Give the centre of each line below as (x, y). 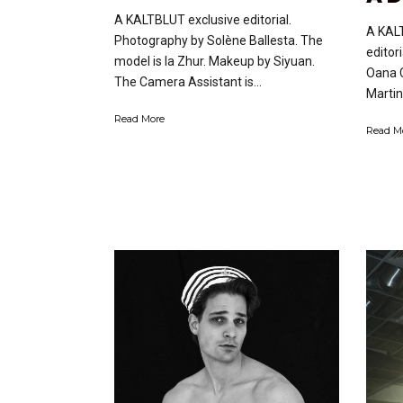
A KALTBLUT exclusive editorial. (203, 20)
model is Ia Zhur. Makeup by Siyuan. (215, 62)
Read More (139, 119)
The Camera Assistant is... (188, 82)
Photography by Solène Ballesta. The (219, 41)
